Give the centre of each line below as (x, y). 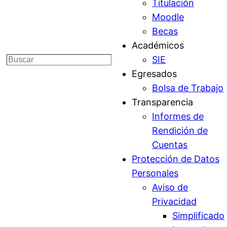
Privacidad (174, 201)
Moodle (168, 17)
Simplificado (198, 216)
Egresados (154, 74)
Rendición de (180, 130)
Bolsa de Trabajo (188, 88)
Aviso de (170, 187)
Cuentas (170, 145)
